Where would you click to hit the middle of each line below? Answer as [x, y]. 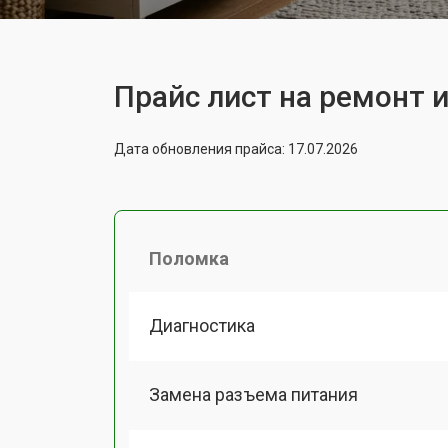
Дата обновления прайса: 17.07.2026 [236, 148]
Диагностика [202, 325]
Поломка [189, 258]
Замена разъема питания [253, 394]
